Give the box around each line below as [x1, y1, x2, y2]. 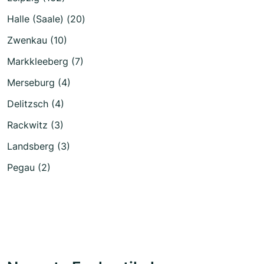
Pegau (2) [7, 161, 51, 173]
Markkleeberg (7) [7, 55, 84, 67]
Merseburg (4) [7, 76, 71, 88]
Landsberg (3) [7, 140, 70, 152]
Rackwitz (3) [7, 118, 64, 131]
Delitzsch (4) [7, 97, 64, 110]
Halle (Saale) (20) [7, 12, 85, 25]
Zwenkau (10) [7, 34, 67, 46]
